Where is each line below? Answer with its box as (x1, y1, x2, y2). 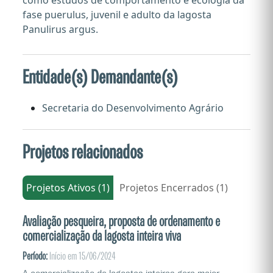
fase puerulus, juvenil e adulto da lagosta (23, 8, 211, 21)
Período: (23, 251, 48, 262)
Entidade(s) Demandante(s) (23, 68, 178, 88)
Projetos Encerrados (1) (119, 181, 228, 194)
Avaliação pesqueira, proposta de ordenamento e (23, 214, 220, 229)
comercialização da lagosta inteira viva (23, 229, 181, 244)
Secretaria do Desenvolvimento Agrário (42, 101, 224, 115)
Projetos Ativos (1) (26, 181, 110, 194)
